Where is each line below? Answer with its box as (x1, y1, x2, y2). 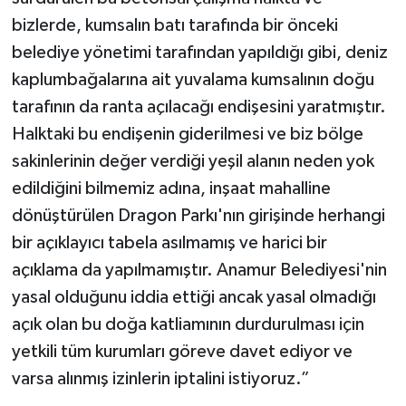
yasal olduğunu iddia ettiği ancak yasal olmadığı (11, 287, 376, 306)
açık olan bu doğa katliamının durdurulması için (11, 314, 364, 333)
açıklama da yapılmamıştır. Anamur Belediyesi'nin (11, 260, 387, 279)
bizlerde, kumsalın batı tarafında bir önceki (11, 15, 338, 34)
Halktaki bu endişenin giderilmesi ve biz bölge (11, 124, 363, 143)
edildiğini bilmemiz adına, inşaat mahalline (11, 179, 331, 198)
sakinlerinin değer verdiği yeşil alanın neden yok (11, 151, 374, 170)
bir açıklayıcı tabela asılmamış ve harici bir (11, 233, 327, 252)
